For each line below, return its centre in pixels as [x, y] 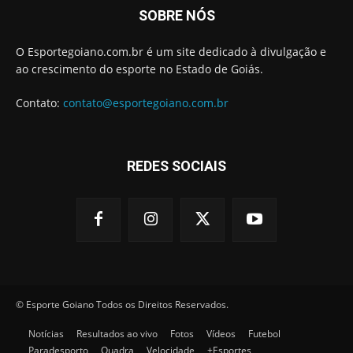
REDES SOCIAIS [176, 165]
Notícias [46, 333]
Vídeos [221, 333]
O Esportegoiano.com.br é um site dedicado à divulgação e [171, 51]
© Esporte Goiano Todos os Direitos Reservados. [122, 304]
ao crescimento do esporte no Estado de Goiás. [139, 69]
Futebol [264, 333]
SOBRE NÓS [176, 15]
